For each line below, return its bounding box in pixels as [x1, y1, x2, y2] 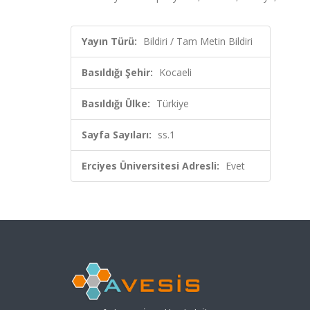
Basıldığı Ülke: [82, 97, 150, 110]
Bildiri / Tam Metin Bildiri [143, 35, 253, 48]
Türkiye [156, 97, 189, 110]
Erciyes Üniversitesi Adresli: [82, 159, 219, 172]
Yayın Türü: [82, 35, 137, 48]
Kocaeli [159, 66, 192, 79]
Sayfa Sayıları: [82, 128, 152, 141]
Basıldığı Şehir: [82, 66, 153, 79]
